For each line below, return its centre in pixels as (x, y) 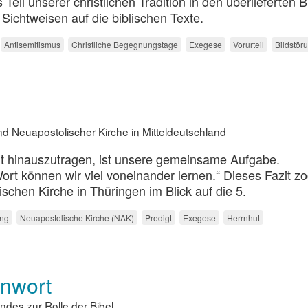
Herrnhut (243, 218)
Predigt (158, 218)
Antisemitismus (32, 44)
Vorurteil (249, 44)
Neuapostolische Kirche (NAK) (77, 218)
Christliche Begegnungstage (125, 44)
